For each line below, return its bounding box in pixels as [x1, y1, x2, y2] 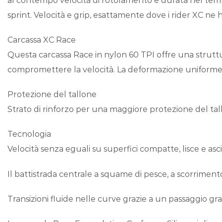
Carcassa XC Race [7, 35, 76, 45]
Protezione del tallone [7, 90, 97, 100]
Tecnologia [7, 129, 51, 139]
